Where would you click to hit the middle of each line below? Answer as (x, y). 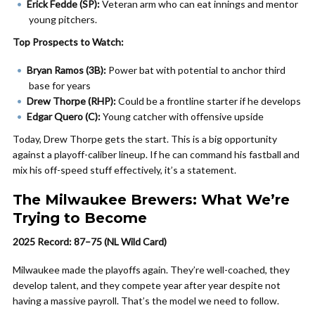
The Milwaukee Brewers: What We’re (151, 200)
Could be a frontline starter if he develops (208, 101)
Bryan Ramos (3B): (66, 70)
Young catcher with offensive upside (182, 116)
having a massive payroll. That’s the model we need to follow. (146, 301)
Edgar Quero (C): (64, 116)
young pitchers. (63, 19)
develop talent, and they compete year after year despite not (147, 285)
